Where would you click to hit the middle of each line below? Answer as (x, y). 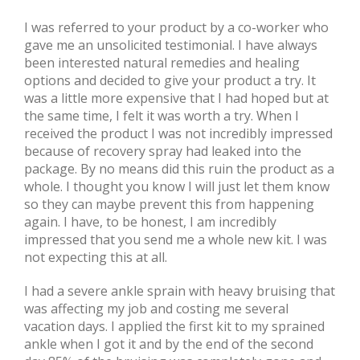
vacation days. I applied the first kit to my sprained (174, 326)
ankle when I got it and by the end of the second (169, 344)
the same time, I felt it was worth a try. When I (162, 116)
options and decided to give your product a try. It (170, 80)
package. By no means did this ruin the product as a (179, 169)
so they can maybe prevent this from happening (169, 204)
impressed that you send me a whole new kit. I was (176, 239)
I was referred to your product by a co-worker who (176, 27)
